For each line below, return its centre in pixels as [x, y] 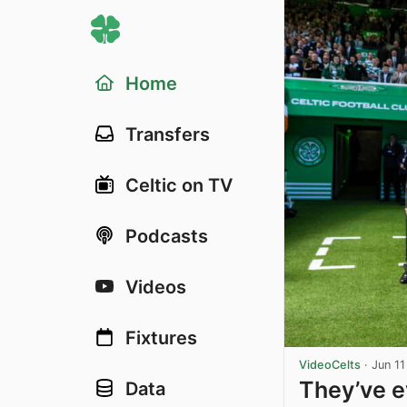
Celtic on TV [179, 185]
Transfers [168, 134]
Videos [156, 287]
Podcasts [167, 236]
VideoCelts [330, 364]
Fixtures [161, 338]
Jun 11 [388, 364]
